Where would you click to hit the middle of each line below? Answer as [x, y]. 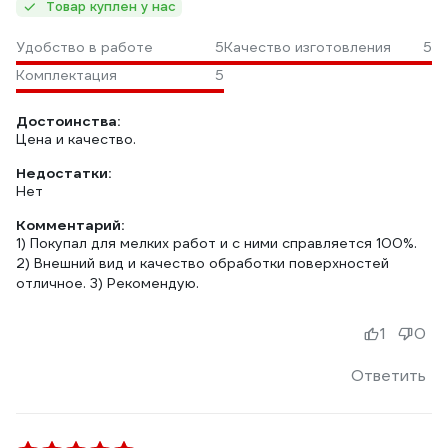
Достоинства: [68, 121]
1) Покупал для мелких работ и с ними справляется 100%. [216, 243]
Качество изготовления [307, 47]
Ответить [388, 375]
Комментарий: [70, 225]
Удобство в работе [84, 47]
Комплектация [66, 75]
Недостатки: [63, 173]
